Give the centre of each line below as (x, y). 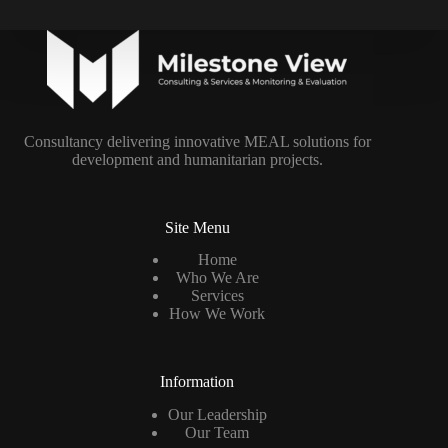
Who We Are (217, 278)
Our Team (217, 433)
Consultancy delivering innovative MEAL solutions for (197, 141)
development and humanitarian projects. (197, 159)
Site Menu (197, 227)
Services (217, 296)
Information (197, 382)
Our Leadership (217, 415)
